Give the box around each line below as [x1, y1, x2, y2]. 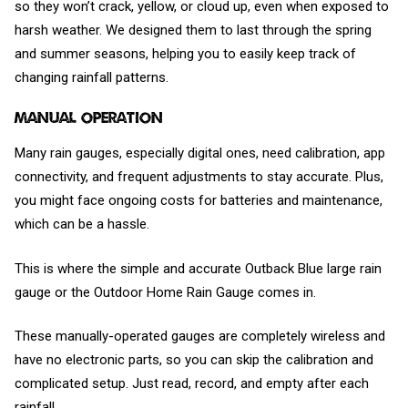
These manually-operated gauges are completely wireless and [15, 328, 385, 345]
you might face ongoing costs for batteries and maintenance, [15, 192, 382, 209]
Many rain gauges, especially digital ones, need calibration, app [15, 145, 385, 162]
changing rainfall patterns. [15, 69, 168, 87]
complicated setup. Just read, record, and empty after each [15, 375, 369, 393]
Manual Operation [15, 107, 163, 127]
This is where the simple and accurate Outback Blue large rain [15, 260, 382, 277]
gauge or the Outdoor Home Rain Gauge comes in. [15, 283, 316, 301]
